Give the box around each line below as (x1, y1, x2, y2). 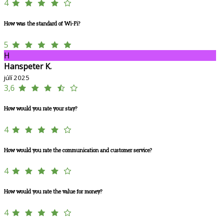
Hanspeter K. (4, 60, 52, 72)
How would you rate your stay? (4, 105, 77, 112)
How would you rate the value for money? (4, 189, 102, 195)
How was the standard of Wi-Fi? (4, 20, 80, 27)
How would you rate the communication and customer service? (4, 147, 152, 154)
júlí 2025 (4, 73, 29, 82)
